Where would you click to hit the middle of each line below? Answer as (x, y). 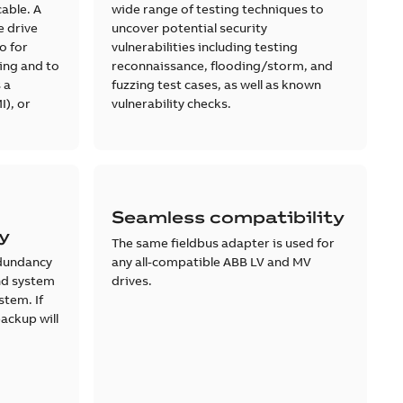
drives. (131, 280)
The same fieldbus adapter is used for (223, 242)
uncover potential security (189, 27)
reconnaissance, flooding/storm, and (222, 65)
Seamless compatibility (228, 217)
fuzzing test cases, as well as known (216, 84)
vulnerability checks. (171, 103)
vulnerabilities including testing (204, 46)
